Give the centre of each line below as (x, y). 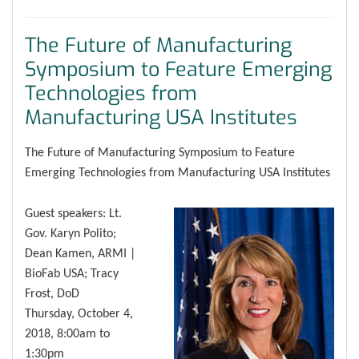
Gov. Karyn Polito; (71, 232)
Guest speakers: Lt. (73, 212)
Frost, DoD (52, 292)
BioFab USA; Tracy (72, 272)
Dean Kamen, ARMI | (80, 252)
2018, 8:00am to (67, 333)
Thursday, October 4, (79, 313)
